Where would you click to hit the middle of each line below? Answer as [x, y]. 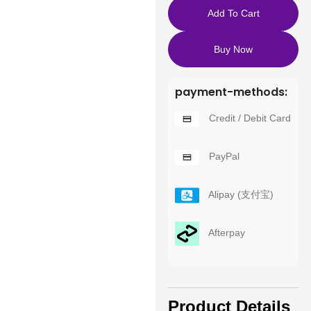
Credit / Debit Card [248, 118]
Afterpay [225, 233]
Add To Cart [233, 13]
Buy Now [233, 49]
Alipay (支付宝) [239, 194]
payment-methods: [231, 92]
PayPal [222, 156]
